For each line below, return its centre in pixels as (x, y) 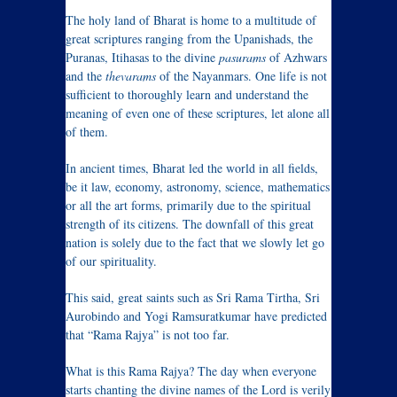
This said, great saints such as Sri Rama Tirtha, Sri (193, 297)
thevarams (131, 76)
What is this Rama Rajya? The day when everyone (191, 371)
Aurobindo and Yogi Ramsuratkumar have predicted (196, 316)
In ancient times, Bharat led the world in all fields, (192, 168)
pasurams (242, 57)
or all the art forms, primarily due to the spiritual (188, 205)
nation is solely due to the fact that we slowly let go (195, 242)
